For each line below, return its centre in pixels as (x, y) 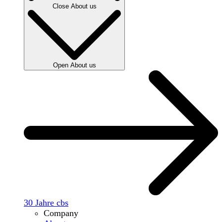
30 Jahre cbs (46, 203)
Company (61, 213)
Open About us (74, 65)
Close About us (74, 6)
